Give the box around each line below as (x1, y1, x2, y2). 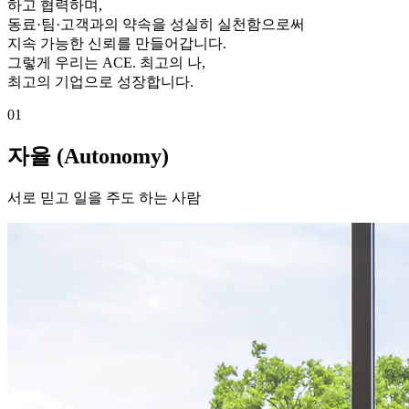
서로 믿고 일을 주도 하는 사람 (7, 190, 201, 206)
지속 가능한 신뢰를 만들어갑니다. (7, 36, 226, 52)
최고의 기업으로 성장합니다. (7, 74, 194, 90)
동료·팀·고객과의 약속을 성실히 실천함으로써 (7, 16, 305, 33)
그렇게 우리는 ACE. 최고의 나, (7, 55, 205, 71)
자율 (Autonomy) (7, 144, 169, 169)
